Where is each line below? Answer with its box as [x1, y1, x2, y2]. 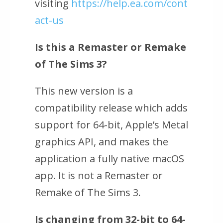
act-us [35, 13, 64, 27]
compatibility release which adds [35, 101, 188, 115]
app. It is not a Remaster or [35, 169, 163, 183]
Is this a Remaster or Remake [35, 40, 186, 54]
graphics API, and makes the [35, 135, 168, 149]
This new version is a [35, 84, 133, 98]
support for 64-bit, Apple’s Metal [35, 118, 188, 132]
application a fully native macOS [35, 152, 184, 166]
